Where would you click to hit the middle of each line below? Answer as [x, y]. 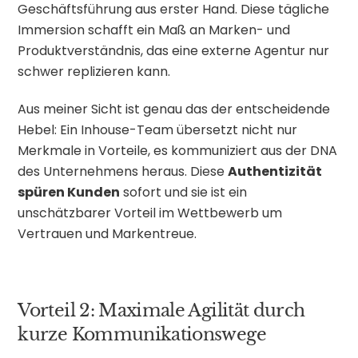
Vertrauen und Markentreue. [107, 234]
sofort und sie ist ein [184, 193]
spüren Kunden [69, 193]
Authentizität [275, 172]
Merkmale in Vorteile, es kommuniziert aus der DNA [178, 151]
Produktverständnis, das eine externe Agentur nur [174, 51]
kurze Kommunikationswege [142, 334]
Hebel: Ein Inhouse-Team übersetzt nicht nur [158, 130]
